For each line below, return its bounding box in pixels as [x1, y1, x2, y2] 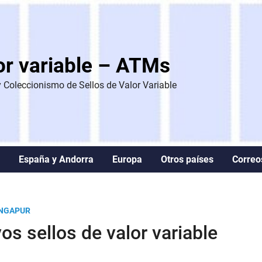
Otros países [161, 154, 213, 165]
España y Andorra [19, 154, 94, 165]
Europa [112, 154, 142, 165]
